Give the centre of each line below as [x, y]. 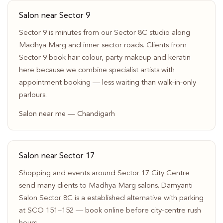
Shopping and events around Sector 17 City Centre [104, 173]
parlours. [33, 95]
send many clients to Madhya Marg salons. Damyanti [106, 186]
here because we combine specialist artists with [97, 70]
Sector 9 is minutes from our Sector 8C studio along [104, 33]
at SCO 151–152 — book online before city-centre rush [110, 211]
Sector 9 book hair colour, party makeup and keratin [105, 58]
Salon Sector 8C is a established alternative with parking [111, 198]
